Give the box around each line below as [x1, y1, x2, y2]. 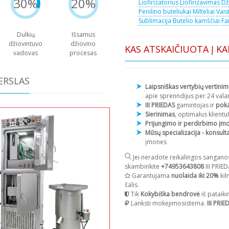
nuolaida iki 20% [171, 171, 219, 180]
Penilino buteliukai [139, 7, 191, 16]
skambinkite [125, 162, 161, 171]
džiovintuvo [9, 39, 43, 49]
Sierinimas [145, 109, 175, 119]
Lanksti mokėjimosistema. [129, 198, 207, 208]
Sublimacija [139, 16, 171, 25]
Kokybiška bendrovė [139, 189, 200, 198]
